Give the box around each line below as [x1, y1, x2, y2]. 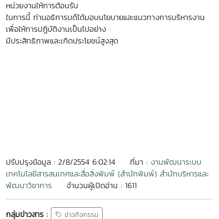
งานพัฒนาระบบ [151, 156, 201, 168]
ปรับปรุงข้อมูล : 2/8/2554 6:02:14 [6, 156, 115, 168]
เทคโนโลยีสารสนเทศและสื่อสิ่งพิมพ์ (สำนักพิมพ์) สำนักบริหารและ [6, 168, 209, 179]
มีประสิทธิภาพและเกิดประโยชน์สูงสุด [6, 35, 118, 46]
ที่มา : [130, 156, 151, 168]
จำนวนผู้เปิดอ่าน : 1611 [66, 179, 137, 191]
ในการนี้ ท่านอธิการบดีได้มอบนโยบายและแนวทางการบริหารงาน [6, 11, 205, 23]
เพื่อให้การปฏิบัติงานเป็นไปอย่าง [6, 23, 106, 35]
